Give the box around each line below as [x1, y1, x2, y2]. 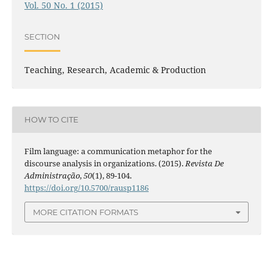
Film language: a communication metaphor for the [24, 145, 212, 157]
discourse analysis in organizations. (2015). [24, 157, 185, 169]
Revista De [185, 157, 224, 169]
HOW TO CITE [24, 115, 79, 125]
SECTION [24, 32, 60, 42]
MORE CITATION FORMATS [33, 207, 138, 218]
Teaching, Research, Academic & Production [24, 63, 206, 76]
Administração [24, 169, 80, 181]
